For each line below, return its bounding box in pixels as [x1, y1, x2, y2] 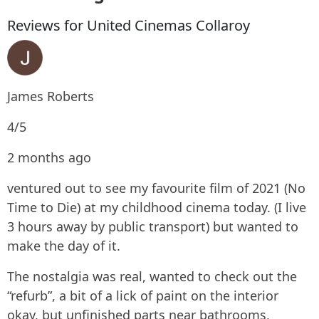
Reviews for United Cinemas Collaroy [7, 16, 250, 35]
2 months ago [7, 149, 91, 166]
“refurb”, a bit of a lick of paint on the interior [7, 287, 278, 304]
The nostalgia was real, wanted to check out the [7, 268, 297, 285]
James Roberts [7, 88, 94, 105]
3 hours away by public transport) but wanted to [7, 218, 298, 235]
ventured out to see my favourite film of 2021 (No [7, 179, 305, 197]
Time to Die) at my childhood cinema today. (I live [7, 199, 306, 216]
